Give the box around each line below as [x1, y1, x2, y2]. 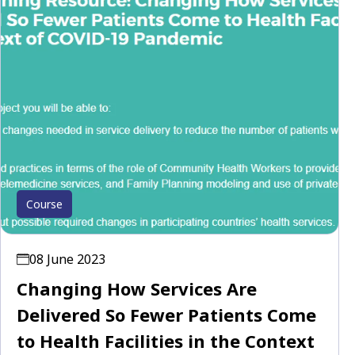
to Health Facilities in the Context [17, 329, 315, 353]
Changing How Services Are [17, 277, 257, 301]
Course [26, 197, 63, 212]
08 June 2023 [29, 250, 105, 269]
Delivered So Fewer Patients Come [17, 303, 316, 327]
